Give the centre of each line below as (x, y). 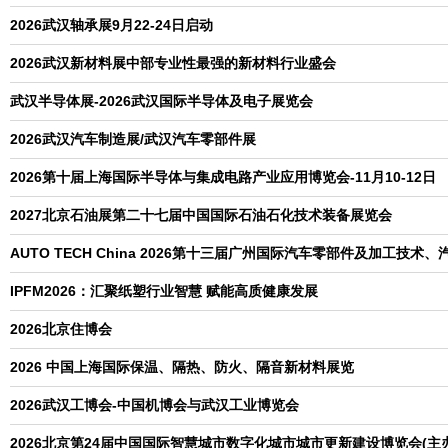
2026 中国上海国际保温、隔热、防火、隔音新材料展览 (182, 367)
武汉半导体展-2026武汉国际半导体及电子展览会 (161, 101)
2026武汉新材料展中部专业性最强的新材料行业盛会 (173, 63)
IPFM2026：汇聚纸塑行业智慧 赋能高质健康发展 (164, 291)
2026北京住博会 (61, 329)
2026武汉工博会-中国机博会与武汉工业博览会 (154, 405)
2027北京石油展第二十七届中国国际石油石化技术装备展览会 (201, 215)
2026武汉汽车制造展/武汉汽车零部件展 (133, 139)
